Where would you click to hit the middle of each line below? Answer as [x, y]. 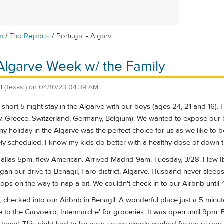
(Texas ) [16, 87]
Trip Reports [30, 36]
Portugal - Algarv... [86, 36]
